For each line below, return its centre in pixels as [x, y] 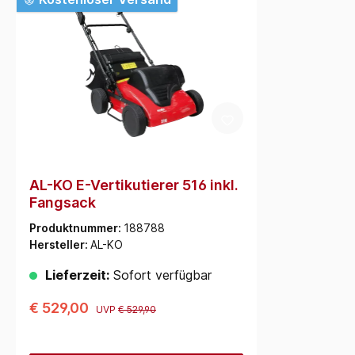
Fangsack [63, 202]
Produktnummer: [76, 228]
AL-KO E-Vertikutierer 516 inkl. [134, 185]
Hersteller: [60, 244]
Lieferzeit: [77, 275]
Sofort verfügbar [160, 275]
